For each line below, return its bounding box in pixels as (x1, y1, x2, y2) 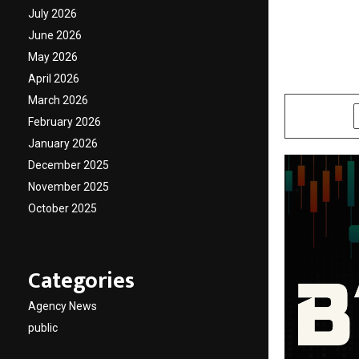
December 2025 (28, 159, 109, 172)
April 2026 (28, 72, 79, 86)
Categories (28, 262, 135, 301)
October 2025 (28, 202, 97, 216)
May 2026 (28, 50, 78, 64)
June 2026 (28, 29, 82, 42)
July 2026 (28, 7, 77, 21)
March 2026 (28, 94, 88, 107)
